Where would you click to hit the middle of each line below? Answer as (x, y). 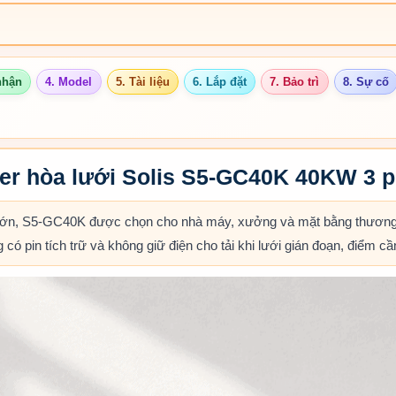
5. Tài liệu (142, 82)
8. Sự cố (366, 82)
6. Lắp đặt (220, 82)
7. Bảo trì (295, 82)
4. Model (69, 82)
